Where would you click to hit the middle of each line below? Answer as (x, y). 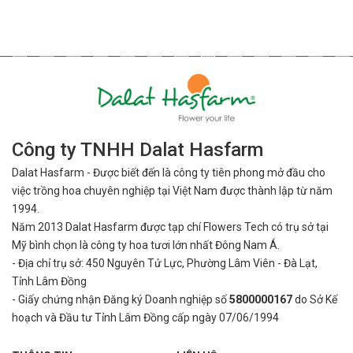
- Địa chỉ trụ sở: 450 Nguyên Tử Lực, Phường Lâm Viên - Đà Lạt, (165, 264)
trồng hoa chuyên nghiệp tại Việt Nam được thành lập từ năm (183, 191)
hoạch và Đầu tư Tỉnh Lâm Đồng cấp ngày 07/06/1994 (145, 318)
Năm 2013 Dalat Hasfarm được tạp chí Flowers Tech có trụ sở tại (170, 227)
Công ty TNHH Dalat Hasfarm (137, 150)
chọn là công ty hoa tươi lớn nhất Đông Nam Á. (166, 245)
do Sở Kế (315, 300)
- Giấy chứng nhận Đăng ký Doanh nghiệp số (121, 300)
